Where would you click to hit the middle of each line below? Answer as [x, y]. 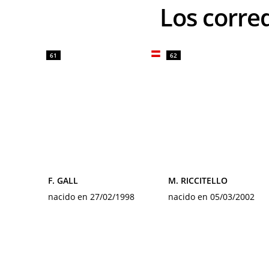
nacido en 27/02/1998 [91, 197]
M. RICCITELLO [198, 180]
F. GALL [63, 180]
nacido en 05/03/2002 [211, 197]
